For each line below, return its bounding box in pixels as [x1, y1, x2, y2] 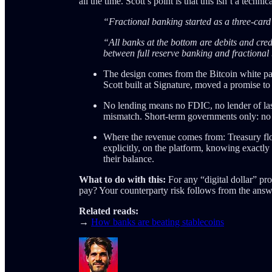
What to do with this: [79, 174, 166, 185]
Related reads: [79, 206, 138, 217]
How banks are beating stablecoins [91, 217, 224, 228]
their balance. [103, 154, 154, 165]
